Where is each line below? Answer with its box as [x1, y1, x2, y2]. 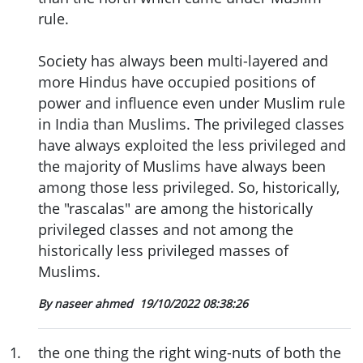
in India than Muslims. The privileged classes [38, 113, 344, 134]
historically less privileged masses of [38, 240, 288, 260]
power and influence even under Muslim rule [38, 92, 345, 113]
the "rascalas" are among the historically [38, 198, 313, 218]
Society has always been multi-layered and [38, 50, 328, 70]
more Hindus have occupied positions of [38, 71, 315, 92]
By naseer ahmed [38, 295, 136, 311]
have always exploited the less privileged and [38, 135, 346, 155]
